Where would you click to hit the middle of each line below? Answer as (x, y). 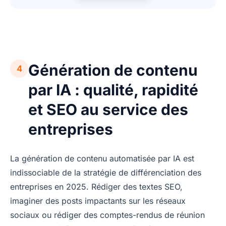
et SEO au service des (108, 110)
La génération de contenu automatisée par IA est (102, 159)
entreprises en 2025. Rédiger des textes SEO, (96, 187)
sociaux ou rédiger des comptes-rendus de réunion (107, 215)
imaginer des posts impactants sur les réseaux (98, 201)
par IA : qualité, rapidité (113, 90)
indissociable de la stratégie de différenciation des (106, 173)
